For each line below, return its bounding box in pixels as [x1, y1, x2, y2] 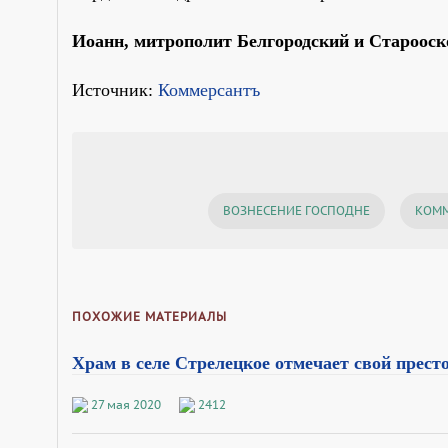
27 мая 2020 [91, 396, 161, 412]
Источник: [72, 79, 158, 100]
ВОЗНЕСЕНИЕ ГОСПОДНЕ [222, 202, 370, 218]
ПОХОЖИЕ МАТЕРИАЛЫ [72, 308, 227, 324]
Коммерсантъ [158, 79, 260, 100]
